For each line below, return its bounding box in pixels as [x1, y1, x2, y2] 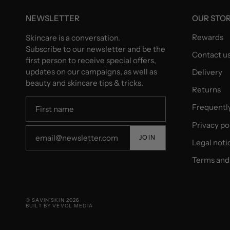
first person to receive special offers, [26, 55, 156, 65]
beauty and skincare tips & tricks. [26, 78, 143, 88]
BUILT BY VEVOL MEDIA [26, 202, 93, 208]
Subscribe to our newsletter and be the [26, 44, 165, 54]
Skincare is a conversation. [26, 32, 120, 43]
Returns [191, 85, 221, 95]
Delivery [191, 67, 222, 78]
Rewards [191, 32, 223, 42]
